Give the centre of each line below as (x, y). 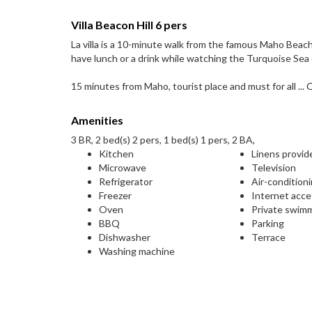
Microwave (123, 167)
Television (274, 167)
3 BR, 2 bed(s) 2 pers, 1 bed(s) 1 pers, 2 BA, (163, 140)
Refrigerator (126, 181)
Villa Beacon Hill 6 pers (129, 25)
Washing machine (137, 251)
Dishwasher (125, 237)
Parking (268, 223)
